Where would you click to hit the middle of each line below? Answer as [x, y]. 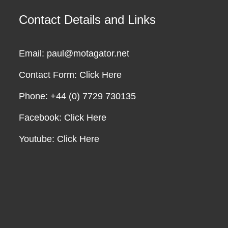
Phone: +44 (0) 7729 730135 [77, 96]
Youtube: [38, 139]
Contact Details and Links [87, 20]
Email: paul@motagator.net [74, 53]
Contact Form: [49, 75]
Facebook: [41, 118]
